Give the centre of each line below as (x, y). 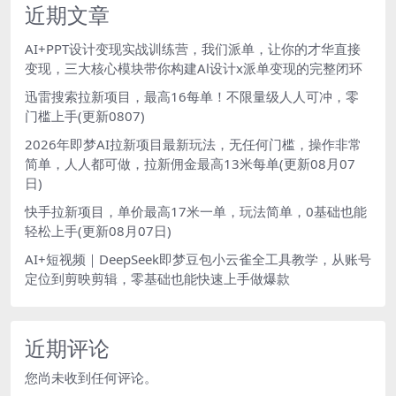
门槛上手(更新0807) (85, 116)
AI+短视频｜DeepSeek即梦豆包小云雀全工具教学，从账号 (198, 259)
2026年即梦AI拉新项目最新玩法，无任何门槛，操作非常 (193, 144)
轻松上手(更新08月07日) (98, 231)
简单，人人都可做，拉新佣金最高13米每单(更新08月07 (190, 164)
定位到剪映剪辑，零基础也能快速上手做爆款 (157, 278)
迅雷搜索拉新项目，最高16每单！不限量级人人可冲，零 (192, 96)
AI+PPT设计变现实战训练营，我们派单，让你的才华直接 (193, 49)
